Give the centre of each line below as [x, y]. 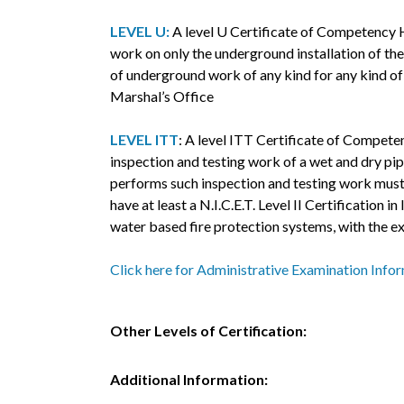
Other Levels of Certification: [208, 331]
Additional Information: [189, 380]
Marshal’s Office [162, 96]
